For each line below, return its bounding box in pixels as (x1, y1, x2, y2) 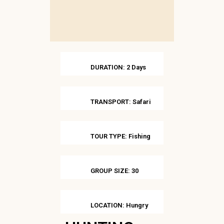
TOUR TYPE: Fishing (90, 132, 150, 140)
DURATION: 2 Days (90, 63, 146, 71)
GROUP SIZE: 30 (90, 167, 138, 174)
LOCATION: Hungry (90, 201, 148, 209)
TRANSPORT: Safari (90, 98, 151, 105)
